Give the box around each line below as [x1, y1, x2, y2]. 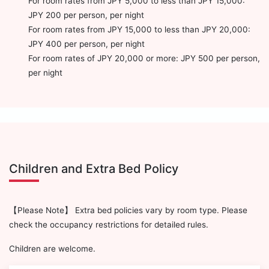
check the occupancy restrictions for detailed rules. [9, 220, 208, 230]
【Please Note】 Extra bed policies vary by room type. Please [9, 205, 247, 216]
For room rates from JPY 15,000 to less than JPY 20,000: [28, 24, 250, 34]
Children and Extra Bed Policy [9, 161, 178, 176]
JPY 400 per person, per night [28, 38, 145, 49]
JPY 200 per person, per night [28, 10, 144, 20]
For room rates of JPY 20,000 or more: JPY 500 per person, [28, 53, 260, 63]
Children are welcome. [9, 244, 95, 254]
